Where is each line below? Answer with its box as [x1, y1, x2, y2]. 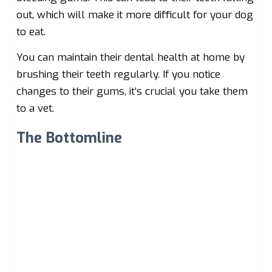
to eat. [16, 25, 46, 39]
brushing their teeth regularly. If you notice [16, 67, 220, 81]
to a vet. [16, 101, 54, 115]
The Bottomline [16, 127, 122, 148]
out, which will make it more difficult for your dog [16, 8, 253, 22]
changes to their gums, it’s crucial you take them [16, 84, 248, 98]
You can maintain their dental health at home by [16, 50, 245, 64]
